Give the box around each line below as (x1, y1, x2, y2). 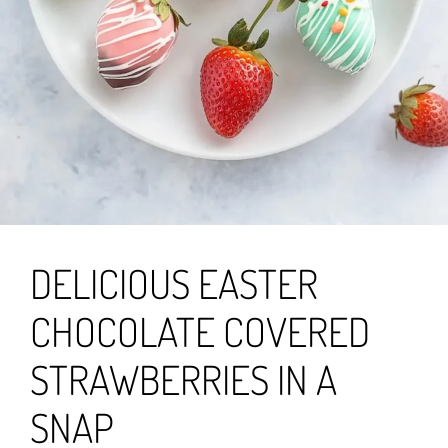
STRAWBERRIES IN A (30, 354, 337, 405)
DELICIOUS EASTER (30, 258, 318, 309)
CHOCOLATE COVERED (30, 306, 370, 357)
